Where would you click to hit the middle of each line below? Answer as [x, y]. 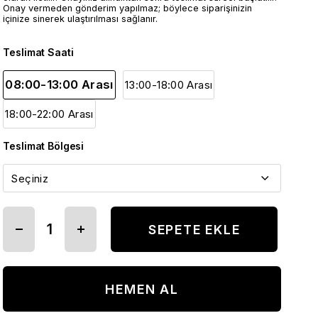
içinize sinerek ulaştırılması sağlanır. [81, 19]
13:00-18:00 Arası [169, 85]
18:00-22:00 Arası [49, 114]
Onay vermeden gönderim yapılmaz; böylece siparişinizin [128, 8]
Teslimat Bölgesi [44, 146]
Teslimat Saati [38, 52]
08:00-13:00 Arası [59, 84]
